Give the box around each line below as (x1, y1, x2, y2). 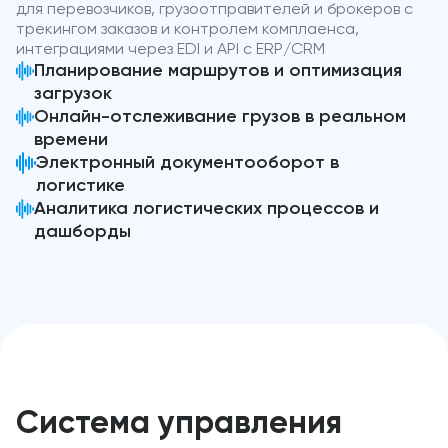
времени (33, 130, 108, 149)
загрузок (33, 84, 112, 103)
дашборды (33, 222, 131, 241)
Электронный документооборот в (35, 153, 339, 172)
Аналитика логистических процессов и (33, 199, 379, 218)
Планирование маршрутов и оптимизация (33, 61, 402, 80)
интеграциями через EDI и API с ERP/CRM (16, 41, 325, 58)
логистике (35, 176, 125, 195)
